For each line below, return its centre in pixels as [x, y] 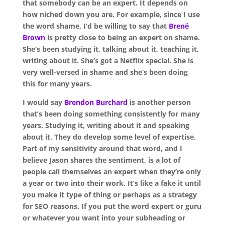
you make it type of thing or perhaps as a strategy [109, 194]
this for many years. [57, 83]
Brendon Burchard [96, 102]
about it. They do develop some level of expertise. [109, 137]
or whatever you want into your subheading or [104, 217]
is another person [159, 102]
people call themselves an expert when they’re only [111, 171]
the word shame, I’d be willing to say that [95, 26]
